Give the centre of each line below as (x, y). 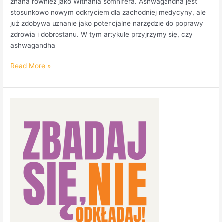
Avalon (21, 136)
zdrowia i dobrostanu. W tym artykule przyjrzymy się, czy (102, 34)
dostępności (29, 114)
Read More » (31, 66)
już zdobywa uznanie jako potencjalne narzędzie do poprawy (107, 23)
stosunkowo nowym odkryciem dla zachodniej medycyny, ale (108, 12)
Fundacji (24, 125)
